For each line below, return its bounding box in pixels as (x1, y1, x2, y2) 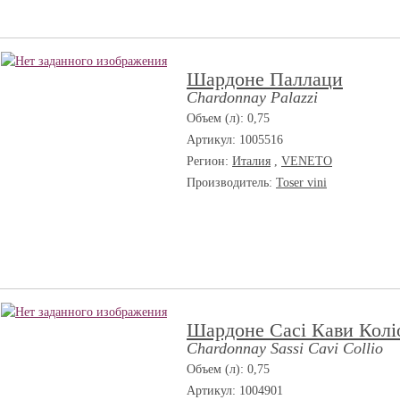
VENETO (281, 154, 332, 168)
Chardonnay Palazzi (187, 88, 318, 106)
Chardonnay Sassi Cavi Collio (187, 339, 383, 357)
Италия (232, 154, 271, 168)
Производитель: (187, 176, 276, 189)
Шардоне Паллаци (187, 68, 343, 90)
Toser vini (276, 176, 327, 189)
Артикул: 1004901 (187, 384, 283, 397)
